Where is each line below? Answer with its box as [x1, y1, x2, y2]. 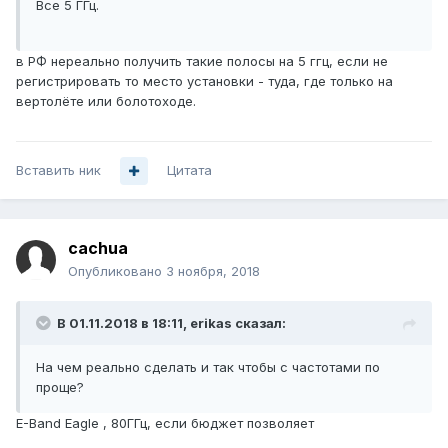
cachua [68, 238, 128, 259]
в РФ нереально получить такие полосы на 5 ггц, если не [16, 53, 388, 70]
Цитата [167, 162, 212, 179]
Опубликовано [68, 263, 166, 280]
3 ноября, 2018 [166, 263, 260, 280]
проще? [36, 379, 84, 396]
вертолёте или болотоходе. [16, 93, 196, 110]
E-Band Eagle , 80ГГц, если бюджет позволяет [16, 415, 314, 432]
